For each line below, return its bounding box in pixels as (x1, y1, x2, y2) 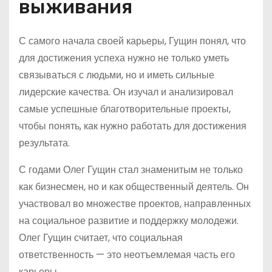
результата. (19, 136, 70, 150)
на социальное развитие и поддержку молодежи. (19, 214, 239, 228)
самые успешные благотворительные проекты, (19, 102, 231, 116)
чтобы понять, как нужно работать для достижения (19, 119, 246, 133)
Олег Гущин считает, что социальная (19, 231, 183, 245)
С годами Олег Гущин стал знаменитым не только (19, 163, 243, 177)
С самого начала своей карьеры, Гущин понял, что (19, 34, 246, 48)
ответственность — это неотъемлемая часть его (19, 248, 235, 262)
